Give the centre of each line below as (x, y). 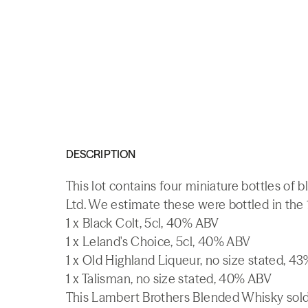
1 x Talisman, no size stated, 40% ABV (168, 279)
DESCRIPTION (101, 154)
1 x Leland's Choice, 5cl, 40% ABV (158, 242)
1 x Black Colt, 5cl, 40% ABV (142, 223)
